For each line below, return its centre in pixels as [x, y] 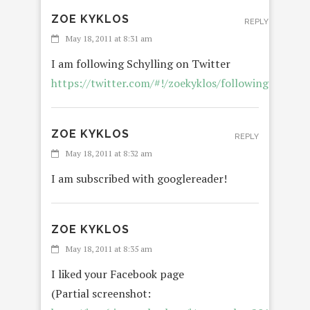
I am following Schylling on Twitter [141, 64]
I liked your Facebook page [118, 274]
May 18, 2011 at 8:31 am [109, 39]
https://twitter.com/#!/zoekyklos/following [160, 83]
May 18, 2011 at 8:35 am [109, 249]
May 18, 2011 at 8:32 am [109, 154]
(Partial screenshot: [101, 294]
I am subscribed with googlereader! [139, 179]
